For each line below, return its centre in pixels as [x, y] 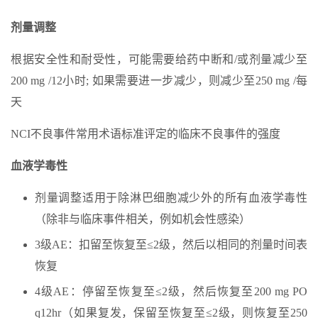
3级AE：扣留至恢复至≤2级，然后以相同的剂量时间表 [171, 245]
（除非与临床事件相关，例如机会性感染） [143, 219]
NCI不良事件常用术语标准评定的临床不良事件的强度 [146, 134]
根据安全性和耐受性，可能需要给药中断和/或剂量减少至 [159, 59]
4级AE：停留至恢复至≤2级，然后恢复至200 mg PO [171, 291]
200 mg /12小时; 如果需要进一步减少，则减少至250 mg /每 [159, 81]
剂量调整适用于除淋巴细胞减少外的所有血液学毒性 [171, 198]
